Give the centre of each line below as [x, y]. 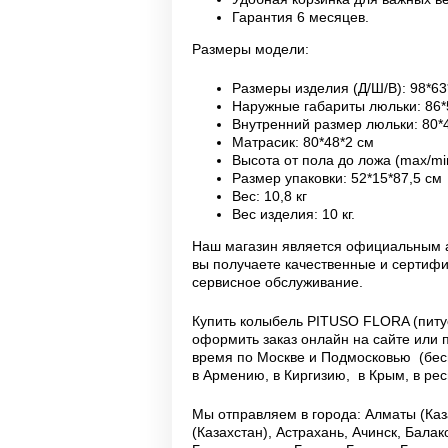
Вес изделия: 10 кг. [293, 214]
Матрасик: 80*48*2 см [303, 142]
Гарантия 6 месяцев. [300, 17]
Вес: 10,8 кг [269, 196]
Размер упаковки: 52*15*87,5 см [337, 178]
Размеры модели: [252, 49]
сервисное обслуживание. [279, 282]
